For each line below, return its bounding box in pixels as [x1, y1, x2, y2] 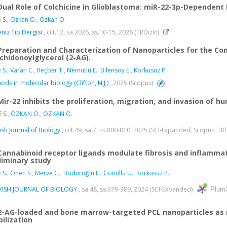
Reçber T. [37, 65, 64, 74]
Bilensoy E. [100, 65, 131, 74]
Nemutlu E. [67, 65, 97, 74]
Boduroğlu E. [63, 169, 100, 178]
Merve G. [35, 169, 60, 178]
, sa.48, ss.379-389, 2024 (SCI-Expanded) [77, 185, 194, 194]
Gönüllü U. [103, 169, 133, 178]
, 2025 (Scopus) [108, 78, 155, 87]
